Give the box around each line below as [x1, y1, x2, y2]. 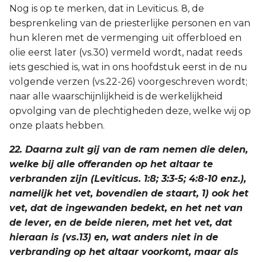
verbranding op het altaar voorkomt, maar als [9, 246, 239, 257]
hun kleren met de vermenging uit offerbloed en [9, 32, 242, 43]
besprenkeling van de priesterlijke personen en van [9, 18, 250, 29]
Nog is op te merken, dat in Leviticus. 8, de [9, 3, 204, 14]
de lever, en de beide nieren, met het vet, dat [9, 217, 232, 228]
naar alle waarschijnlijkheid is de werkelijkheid [9, 91, 223, 102]
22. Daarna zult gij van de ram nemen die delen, [9, 144, 248, 155]
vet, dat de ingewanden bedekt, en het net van [9, 202, 243, 213]
